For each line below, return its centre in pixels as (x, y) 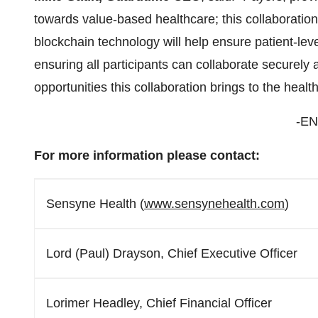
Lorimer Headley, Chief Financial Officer (159, 303)
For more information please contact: (149, 155)
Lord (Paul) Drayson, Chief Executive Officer (172, 253)
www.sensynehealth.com (214, 204)
